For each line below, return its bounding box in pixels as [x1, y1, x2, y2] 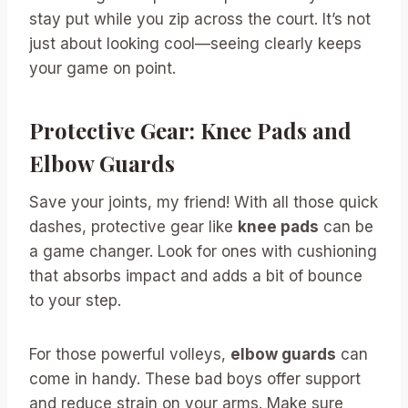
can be [319, 217, 373, 236]
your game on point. [29, 58, 176, 77]
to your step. [29, 291, 121, 310]
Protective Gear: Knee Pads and [29, 115, 352, 145]
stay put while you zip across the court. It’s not [29, 9, 371, 28]
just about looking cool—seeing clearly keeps [29, 34, 362, 53]
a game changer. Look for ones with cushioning [29, 241, 377, 260]
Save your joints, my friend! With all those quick [29, 192, 378, 211]
